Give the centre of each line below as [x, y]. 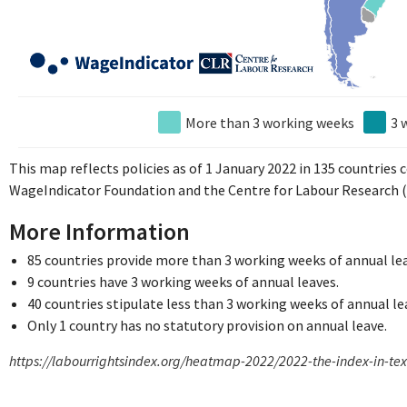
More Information [99, 231]
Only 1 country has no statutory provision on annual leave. [207, 325]
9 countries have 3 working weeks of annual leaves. [184, 281]
